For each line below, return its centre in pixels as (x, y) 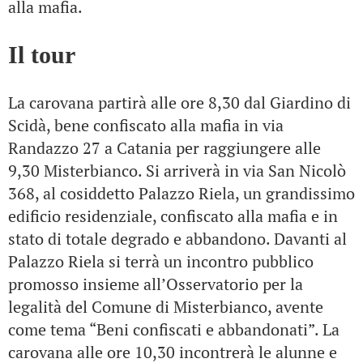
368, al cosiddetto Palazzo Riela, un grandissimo (181, 193)
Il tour (42, 55)
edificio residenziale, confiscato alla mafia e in (173, 216)
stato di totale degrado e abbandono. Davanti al (177, 239)
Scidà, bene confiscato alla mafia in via (146, 125)
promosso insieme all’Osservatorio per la (156, 284)
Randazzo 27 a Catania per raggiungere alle (164, 148)
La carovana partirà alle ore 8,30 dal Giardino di (179, 102)
